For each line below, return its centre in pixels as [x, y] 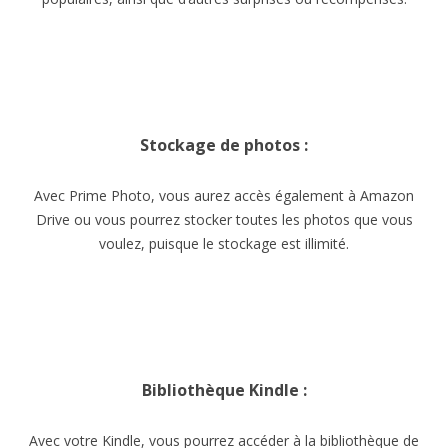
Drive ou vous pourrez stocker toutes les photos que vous [224, 219]
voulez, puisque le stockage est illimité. [224, 243]
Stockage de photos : [224, 145]
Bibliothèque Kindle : [224, 390]
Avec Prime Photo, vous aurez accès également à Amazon [224, 195]
